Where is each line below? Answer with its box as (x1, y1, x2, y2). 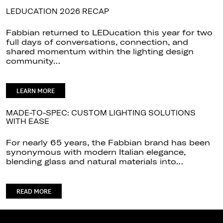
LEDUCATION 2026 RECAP (6, 6, 109, 16)
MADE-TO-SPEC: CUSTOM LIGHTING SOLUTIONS (6, 108, 196, 117)
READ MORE (16, 188, 51, 196)
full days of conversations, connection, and (6, 36, 188, 47)
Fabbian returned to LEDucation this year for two (6, 27, 213, 37)
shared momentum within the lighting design (6, 46, 194, 56)
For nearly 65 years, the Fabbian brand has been (6, 137, 210, 147)
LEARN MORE (16, 87, 55, 95)
